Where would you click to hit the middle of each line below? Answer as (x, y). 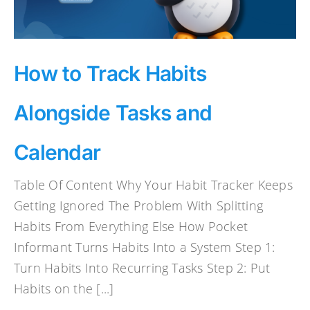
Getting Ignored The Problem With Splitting (139, 205)
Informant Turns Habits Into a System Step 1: (145, 247)
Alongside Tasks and (113, 112)
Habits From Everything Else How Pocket (131, 226)
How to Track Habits (110, 73)
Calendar (57, 152)
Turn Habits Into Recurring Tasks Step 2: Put (142, 267)
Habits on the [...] (64, 288)
